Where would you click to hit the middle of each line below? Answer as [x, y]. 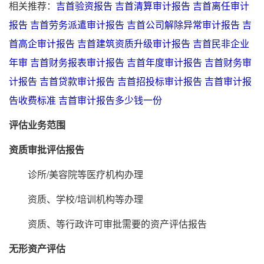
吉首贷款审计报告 [77, 81]
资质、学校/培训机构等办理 [76, 199]
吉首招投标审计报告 [160, 81]
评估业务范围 [37, 125]
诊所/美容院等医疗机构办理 [76, 174]
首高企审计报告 [42, 44]
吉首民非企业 [221, 44]
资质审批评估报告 [47, 150]
